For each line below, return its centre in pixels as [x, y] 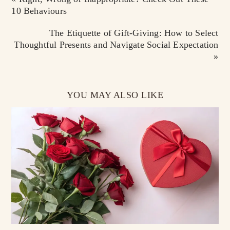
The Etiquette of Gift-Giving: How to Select [134, 33]
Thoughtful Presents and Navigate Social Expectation [116, 45]
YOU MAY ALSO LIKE [115, 95]
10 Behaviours [39, 11]
